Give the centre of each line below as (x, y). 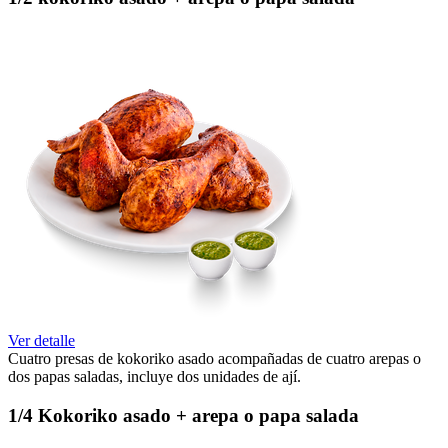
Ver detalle (41, 340)
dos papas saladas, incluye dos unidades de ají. (154, 376)
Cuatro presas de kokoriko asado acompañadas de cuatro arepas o (214, 358)
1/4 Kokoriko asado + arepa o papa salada (183, 415)
